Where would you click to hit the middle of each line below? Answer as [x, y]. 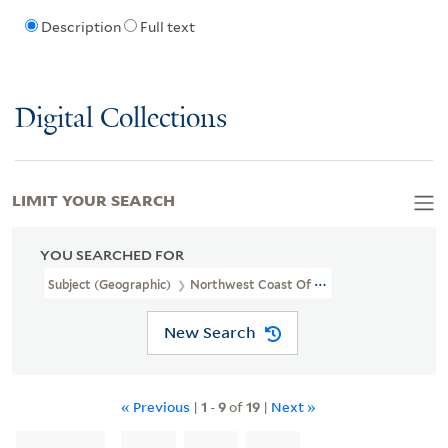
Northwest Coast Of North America [295, 284]
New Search [209, 332]
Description [80, 27]
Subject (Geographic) [111, 284]
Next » [293, 406]
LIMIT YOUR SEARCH [93, 198]
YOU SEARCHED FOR [112, 254]
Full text [167, 27]
